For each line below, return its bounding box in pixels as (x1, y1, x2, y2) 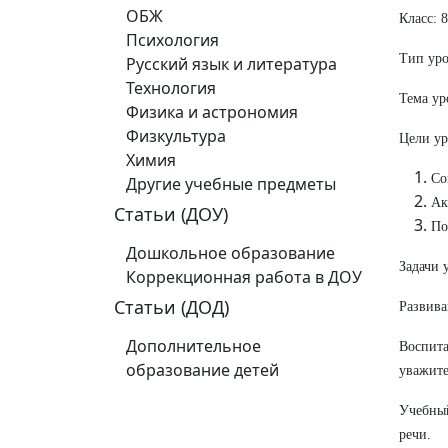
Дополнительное (126, 335, 261, 357)
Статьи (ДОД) (114, 295, 229, 319)
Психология (126, 29, 219, 51)
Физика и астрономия (126, 101, 298, 123)
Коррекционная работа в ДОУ (126, 266, 362, 288)
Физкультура (126, 125, 226, 147)
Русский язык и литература (126, 53, 337, 75)
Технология (126, 77, 216, 99)
